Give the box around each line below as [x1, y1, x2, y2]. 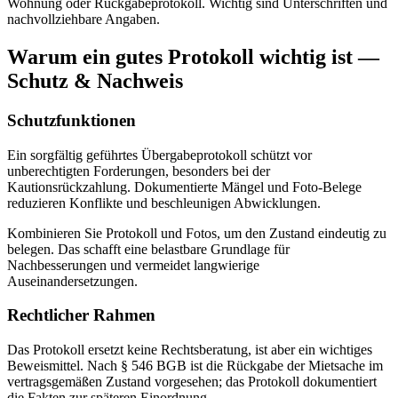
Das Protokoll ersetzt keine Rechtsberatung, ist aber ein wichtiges [7, 342, 372, 358]
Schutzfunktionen [7, 110, 136, 130]
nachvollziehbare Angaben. [7, 12, 160, 28]
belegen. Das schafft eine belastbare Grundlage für [7, 241, 290, 257]
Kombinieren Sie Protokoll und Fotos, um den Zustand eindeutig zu [7, 225, 386, 241]
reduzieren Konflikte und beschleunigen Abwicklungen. [7, 195, 321, 211]
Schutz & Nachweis [7, 69, 183, 93]
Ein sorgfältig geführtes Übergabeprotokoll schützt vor [7, 147, 312, 163]
